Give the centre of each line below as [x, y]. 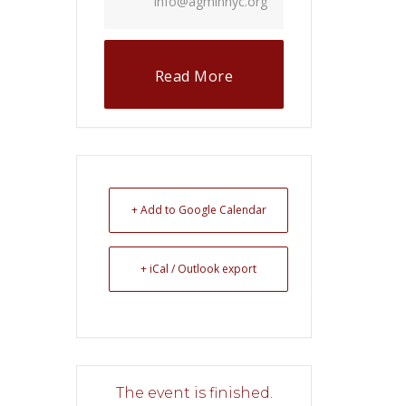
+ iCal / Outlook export [198, 269]
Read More [194, 77]
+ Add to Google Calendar [198, 210]
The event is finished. [194, 393]
